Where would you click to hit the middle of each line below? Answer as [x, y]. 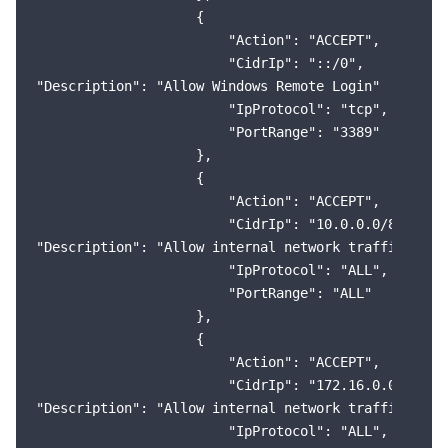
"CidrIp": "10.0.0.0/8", [224, 224]
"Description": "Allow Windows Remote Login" [208, 86]
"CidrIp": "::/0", [200, 63]
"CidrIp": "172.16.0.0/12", [236, 385]
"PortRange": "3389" [208, 132]
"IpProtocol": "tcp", [212, 109]
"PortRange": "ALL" [204, 293]
